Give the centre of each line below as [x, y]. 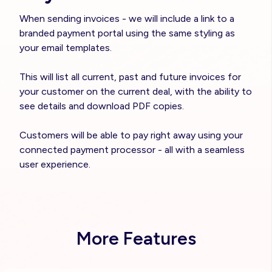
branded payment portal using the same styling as [127, 33]
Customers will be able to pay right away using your [131, 135]
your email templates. [66, 47]
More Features [136, 238]
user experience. [55, 164]
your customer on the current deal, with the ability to [136, 91]
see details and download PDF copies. [102, 106]
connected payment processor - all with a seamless [132, 149]
